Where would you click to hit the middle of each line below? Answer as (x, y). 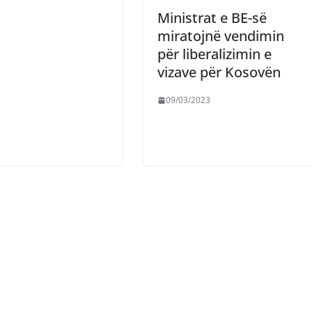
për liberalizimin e (214, 54)
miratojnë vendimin (221, 36)
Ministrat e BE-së (212, 18)
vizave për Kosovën (219, 72)
